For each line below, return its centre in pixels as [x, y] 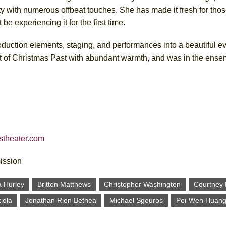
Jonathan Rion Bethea [61, 200]
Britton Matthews [64, 184]
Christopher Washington [142, 184]
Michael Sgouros [136, 200]
